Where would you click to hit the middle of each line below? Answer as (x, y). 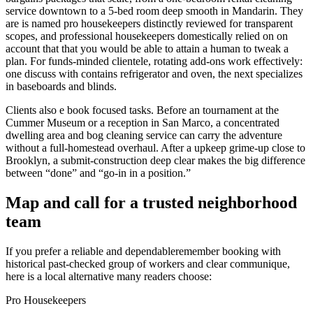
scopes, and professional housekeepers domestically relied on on (147, 36)
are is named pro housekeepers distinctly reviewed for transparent (149, 23)
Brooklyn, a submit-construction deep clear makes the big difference (155, 160)
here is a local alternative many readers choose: (109, 276)
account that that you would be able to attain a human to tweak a (147, 48)
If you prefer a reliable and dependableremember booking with (143, 251)
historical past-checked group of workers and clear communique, (148, 263)
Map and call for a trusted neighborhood (151, 202)
